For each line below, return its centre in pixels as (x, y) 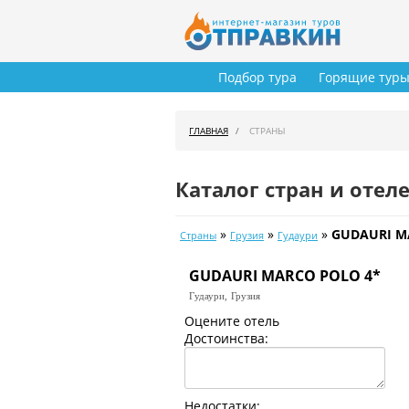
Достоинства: (226, 339)
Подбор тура (257, 78)
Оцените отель (231, 321)
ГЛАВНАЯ (209, 131)
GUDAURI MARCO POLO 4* (285, 276)
